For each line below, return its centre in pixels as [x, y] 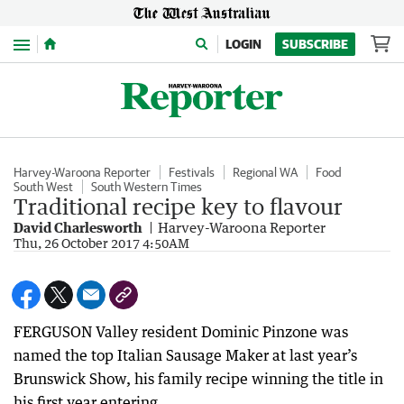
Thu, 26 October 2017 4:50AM [101, 243]
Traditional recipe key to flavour [178, 206]
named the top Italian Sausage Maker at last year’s [185, 355]
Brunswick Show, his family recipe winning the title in [198, 379]
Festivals [192, 172]
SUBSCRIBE [315, 44]
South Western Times [147, 187]
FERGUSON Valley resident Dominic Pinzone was [181, 332]
